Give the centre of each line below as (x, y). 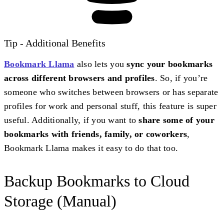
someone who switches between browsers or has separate (111, 92)
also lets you (100, 64)
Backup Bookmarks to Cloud (97, 181)
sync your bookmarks (169, 64)
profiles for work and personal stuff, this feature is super (110, 106)
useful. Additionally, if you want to (71, 120)
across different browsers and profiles (79, 78)
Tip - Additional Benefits (55, 43)
